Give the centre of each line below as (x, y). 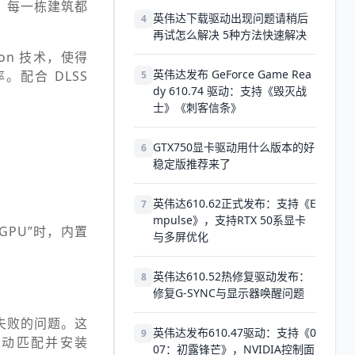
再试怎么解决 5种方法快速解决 (230, 34)
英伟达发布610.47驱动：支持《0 (235, 332)
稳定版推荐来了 (192, 164)
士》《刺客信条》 (197, 107)
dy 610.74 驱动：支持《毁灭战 (230, 91)
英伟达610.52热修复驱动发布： (231, 276)
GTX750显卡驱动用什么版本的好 (234, 147)
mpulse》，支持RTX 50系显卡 (229, 220)
